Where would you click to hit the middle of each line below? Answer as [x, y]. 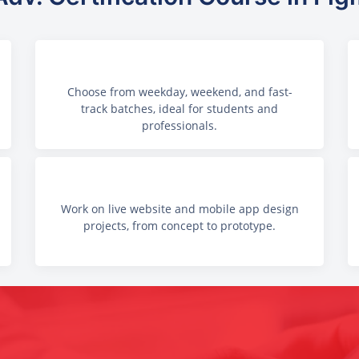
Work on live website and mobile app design [179, 209]
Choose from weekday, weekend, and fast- [179, 92]
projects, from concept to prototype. [179, 226]
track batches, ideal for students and [179, 109]
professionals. [179, 125]
